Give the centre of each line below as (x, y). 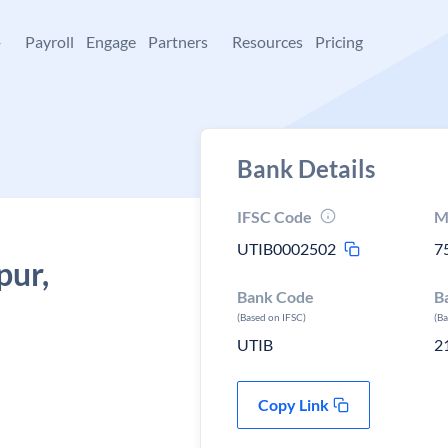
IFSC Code (274, 216)
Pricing (339, 41)
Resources (267, 41)
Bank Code (275, 296)
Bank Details (306, 168)
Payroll (49, 41)
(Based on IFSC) (271, 317)
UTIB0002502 (286, 248)
